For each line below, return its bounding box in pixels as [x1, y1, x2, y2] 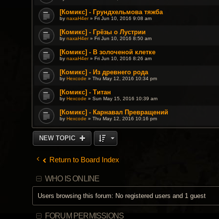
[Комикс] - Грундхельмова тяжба [59, 8, 163, 16]
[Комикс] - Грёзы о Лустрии [59, 28, 146, 36]
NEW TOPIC [39, 134, 77, 142]
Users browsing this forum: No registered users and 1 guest [37, 192, 206, 199]
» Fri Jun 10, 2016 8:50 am [88, 35, 152, 41]
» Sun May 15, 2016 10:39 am [86, 95, 157, 101]
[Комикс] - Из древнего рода [59, 68, 148, 76]
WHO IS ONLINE [44, 174, 100, 183]
